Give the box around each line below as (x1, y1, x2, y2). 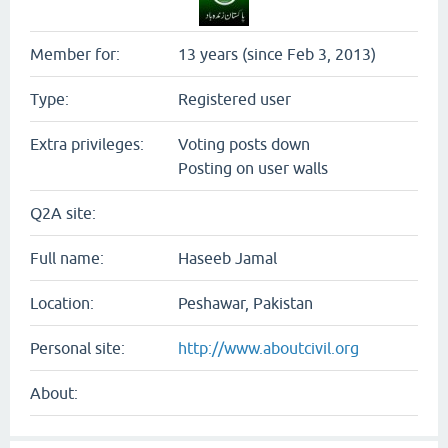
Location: (30, 294, 94, 312)
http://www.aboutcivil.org (178, 339, 359, 357)
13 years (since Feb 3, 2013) (178, 45, 376, 63)
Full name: (30, 249, 104, 267)
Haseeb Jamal (178, 249, 277, 267)
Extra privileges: (30, 135, 144, 153)
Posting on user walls (178, 159, 328, 177)
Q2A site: (30, 204, 96, 222)
